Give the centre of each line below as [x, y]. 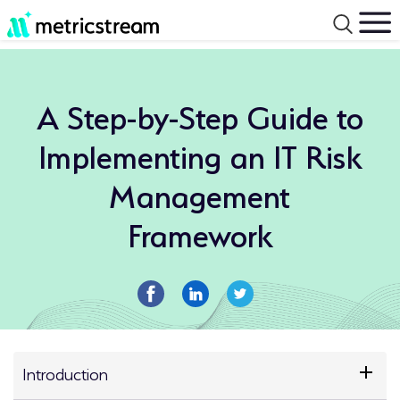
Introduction [65, 372]
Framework [200, 231]
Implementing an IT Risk [200, 153]
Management [200, 192]
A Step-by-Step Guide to [200, 113]
